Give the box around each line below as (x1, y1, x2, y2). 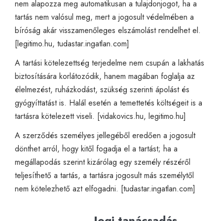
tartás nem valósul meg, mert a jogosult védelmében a (15, 11, 194, 23)
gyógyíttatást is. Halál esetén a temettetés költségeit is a (15, 97, 202, 109)
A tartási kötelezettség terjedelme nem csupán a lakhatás (15, 57, 204, 69)
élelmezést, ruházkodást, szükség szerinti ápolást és (15, 83, 189, 95)
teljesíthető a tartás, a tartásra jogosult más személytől (15, 169, 194, 181)
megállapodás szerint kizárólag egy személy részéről (15, 156, 190, 168)
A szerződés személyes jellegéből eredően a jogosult (15, 129, 195, 141)
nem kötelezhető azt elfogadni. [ (15, 183, 123, 194)
